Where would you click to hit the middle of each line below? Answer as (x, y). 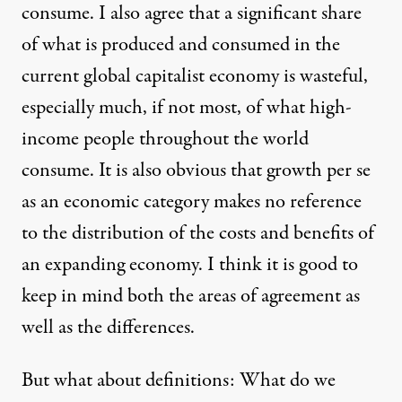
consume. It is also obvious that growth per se (196, 171)
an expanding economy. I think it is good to (190, 265)
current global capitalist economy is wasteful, (195, 77)
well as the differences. (108, 328)
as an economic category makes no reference (192, 202)
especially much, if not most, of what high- (187, 108)
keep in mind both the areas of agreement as (191, 297)
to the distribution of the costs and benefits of (198, 234)
